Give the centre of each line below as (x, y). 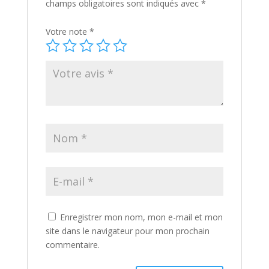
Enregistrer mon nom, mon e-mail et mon (141, 217)
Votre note (67, 32)
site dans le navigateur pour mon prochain (127, 231)
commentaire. (72, 245)
